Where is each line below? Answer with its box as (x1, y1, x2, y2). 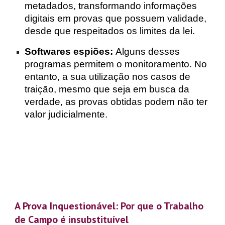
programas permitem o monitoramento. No (25, 59, 207, 69)
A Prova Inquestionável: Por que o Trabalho (15, 199, 204, 212)
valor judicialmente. (25, 109, 108, 120)
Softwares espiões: (25, 46, 114, 57)
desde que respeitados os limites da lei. (25, 26, 195, 36)
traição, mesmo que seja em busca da (25, 84, 190, 94)
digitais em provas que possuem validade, (25, 13, 207, 24)
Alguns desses (116, 46, 180, 57)
